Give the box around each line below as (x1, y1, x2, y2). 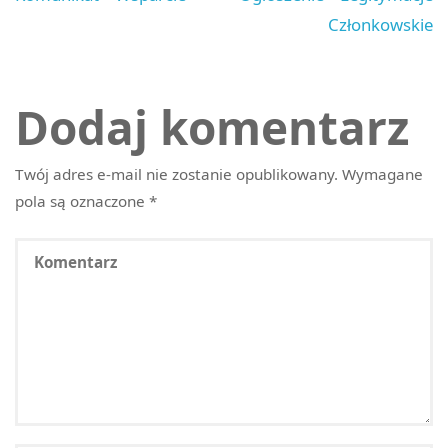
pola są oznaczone (15, 191, 150, 212)
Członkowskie (327, 12, 433, 36)
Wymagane (342, 164, 424, 185)
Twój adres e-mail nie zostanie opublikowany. (15, 164, 339, 185)
